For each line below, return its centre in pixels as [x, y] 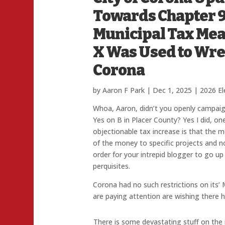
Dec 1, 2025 [173, 90]
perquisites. [112, 166]
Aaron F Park [124, 90]
